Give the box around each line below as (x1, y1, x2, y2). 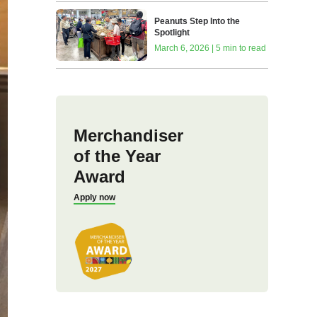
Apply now (73, 192, 115, 202)
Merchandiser (73, 125, 183, 145)
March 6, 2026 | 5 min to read (154, 43, 267, 54)
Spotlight (154, 28, 190, 38)
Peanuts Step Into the (154, 16, 241, 27)
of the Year (73, 146, 161, 166)
